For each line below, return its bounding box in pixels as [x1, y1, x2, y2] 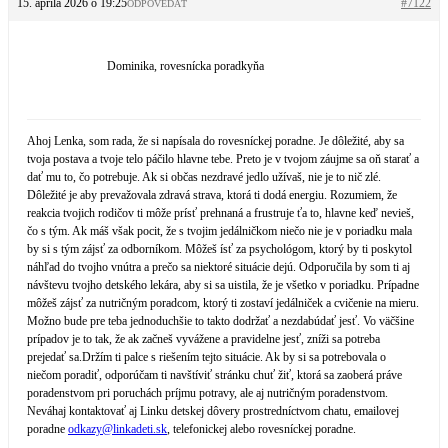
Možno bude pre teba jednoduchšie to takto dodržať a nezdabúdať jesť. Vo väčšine [27, 314, 414, 328]
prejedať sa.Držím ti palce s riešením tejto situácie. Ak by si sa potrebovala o [27, 350, 386, 364]
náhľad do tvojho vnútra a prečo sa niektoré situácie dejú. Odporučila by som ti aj [27, 260, 410, 274]
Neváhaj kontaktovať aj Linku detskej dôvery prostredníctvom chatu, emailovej [27, 404, 399, 418]
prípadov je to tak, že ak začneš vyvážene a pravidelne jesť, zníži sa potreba [27, 332, 380, 346]
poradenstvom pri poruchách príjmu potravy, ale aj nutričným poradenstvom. [27, 386, 388, 400]
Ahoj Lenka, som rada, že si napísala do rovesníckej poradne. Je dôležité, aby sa [27, 134, 404, 148]
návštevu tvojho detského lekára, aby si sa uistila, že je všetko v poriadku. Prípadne [27, 278, 419, 292]
